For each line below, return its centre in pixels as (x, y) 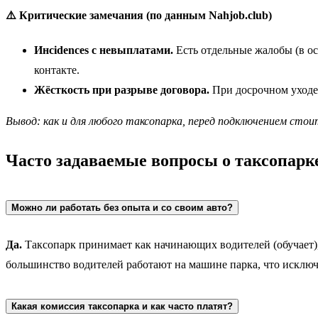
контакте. (57, 70)
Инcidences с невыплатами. (104, 50)
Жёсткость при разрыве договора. (122, 90)
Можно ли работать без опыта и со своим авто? (122, 207)
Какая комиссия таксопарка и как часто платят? (122, 306)
